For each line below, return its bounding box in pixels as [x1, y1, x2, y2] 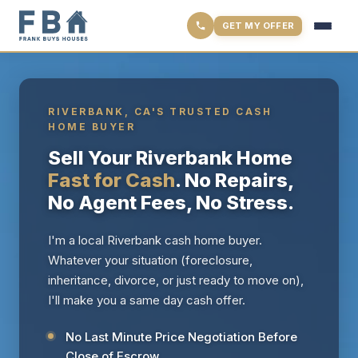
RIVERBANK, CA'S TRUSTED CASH [48, 105, 272, 117]
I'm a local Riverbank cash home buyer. [48, 233, 262, 248]
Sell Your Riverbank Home [48, 146, 292, 169]
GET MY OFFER [221, 19, 294, 31]
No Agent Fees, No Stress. [48, 191, 294, 214]
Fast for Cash [48, 169, 175, 192]
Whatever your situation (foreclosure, [48, 253, 253, 268]
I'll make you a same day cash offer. [48, 292, 245, 308]
